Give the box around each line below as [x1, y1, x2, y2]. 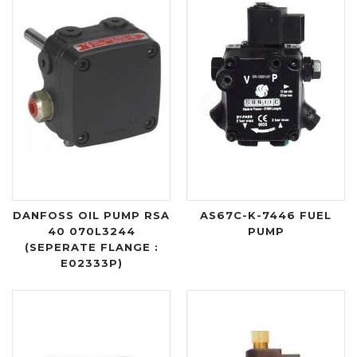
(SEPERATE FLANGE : [24, 241, 159, 254]
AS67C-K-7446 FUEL [200, 209, 331, 222]
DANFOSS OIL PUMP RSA [13, 209, 170, 222]
